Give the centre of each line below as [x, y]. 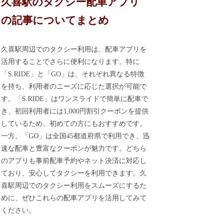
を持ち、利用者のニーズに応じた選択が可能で [74, 86]
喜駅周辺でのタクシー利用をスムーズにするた [74, 185]
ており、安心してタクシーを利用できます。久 [74, 173]
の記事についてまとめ [55, 21]
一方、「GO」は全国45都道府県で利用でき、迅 [76, 136]
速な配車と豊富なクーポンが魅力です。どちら [74, 148]
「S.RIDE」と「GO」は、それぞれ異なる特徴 [73, 74]
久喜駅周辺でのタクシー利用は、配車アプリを [74, 49]
